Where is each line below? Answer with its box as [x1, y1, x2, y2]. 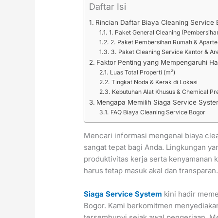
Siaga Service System [84, 189, 163, 199]
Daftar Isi [89, 1, 127, 12]
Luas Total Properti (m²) [109, 69, 175, 76]
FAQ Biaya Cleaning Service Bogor [110, 109, 205, 116]
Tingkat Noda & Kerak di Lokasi [111, 78, 198, 86]
